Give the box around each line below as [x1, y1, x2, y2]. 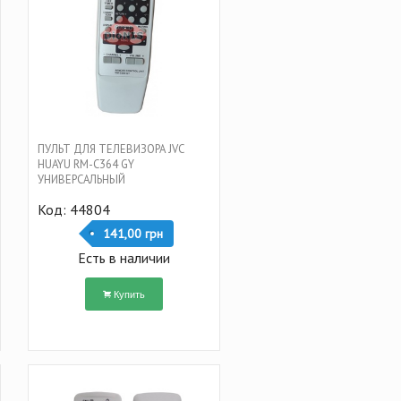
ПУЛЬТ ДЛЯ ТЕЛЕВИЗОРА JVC [37, 141, 183, 157]
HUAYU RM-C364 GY [37, 156, 134, 172]
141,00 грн [102, 225, 163, 242]
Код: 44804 [37, 200, 110, 218]
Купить [113, 286, 145, 301]
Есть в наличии [77, 248, 170, 267]
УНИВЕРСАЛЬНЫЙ [37, 171, 125, 187]
